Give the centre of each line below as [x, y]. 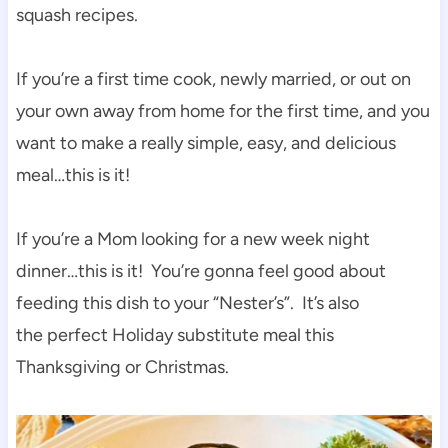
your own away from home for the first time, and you [222, 110]
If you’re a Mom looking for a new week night [192, 238]
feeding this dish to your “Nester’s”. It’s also [187, 302]
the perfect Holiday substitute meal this [174, 334]
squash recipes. [76, 14]
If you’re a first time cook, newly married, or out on [213, 78]
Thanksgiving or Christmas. [122, 366]
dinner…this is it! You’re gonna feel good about [200, 270]
